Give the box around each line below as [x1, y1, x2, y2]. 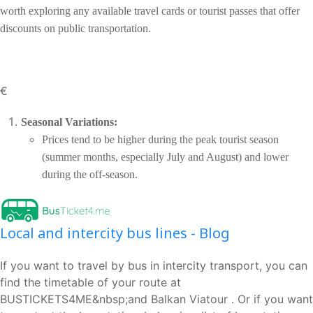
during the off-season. [42, 168, 138, 180]
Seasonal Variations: [21, 115, 117, 128]
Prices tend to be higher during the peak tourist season [42, 133, 279, 145]
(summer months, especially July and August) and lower [42, 150, 289, 163]
